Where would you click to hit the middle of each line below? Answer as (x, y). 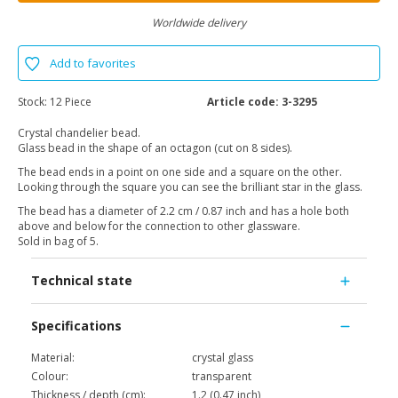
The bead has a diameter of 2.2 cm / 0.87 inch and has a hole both (183, 211)
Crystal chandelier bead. (79, 133)
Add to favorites (93, 64)
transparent (222, 377)
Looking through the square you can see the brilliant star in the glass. (190, 187)
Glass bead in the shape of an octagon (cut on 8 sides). (155, 148)
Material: (53, 358)
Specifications (76, 326)
